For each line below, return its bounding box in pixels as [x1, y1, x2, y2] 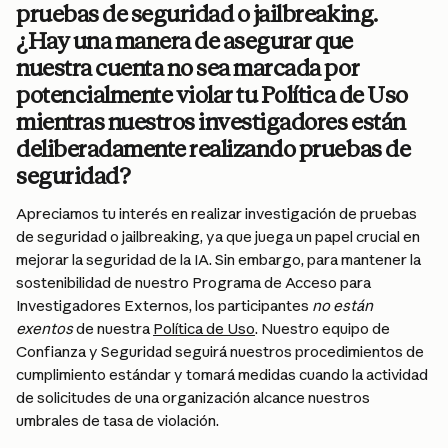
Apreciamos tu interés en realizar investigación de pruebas [16, 204, 420, 223]
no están [312, 296, 376, 315]
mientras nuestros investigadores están [16, 108, 410, 136]
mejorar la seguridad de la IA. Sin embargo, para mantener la [16, 250, 424, 269]
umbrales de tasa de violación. [16, 411, 219, 430]
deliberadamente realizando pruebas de [16, 135, 414, 163]
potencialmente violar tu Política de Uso [16, 81, 412, 109]
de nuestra [73, 319, 153, 338]
